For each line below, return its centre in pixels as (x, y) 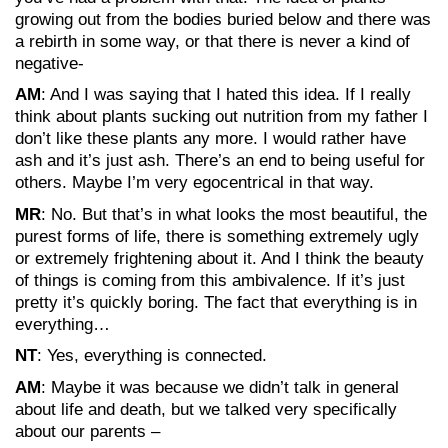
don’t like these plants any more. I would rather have (210, 138)
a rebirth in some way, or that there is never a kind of (212, 41)
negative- (49, 63)
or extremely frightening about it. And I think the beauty (219, 258)
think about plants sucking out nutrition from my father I (221, 116)
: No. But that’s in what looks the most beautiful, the (234, 214)
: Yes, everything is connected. (152, 355)
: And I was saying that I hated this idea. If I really (226, 94)
